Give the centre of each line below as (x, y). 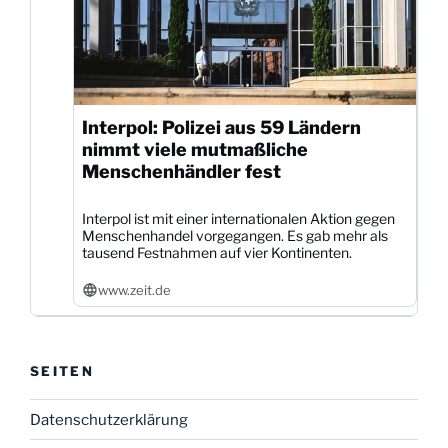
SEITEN (62, 370)
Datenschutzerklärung (109, 419)
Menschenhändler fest (181, 172)
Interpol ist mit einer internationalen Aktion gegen (238, 219)
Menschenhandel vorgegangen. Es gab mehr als (235, 236)
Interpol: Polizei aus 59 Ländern (221, 128)
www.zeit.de (134, 290)
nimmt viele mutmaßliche (195, 150)
